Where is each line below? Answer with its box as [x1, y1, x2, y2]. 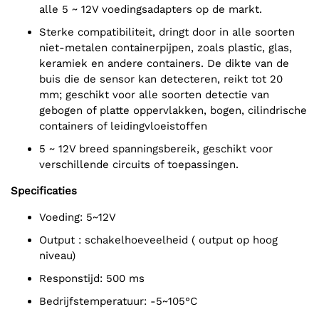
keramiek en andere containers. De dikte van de [39, 57, 289, 70]
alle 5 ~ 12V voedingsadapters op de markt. [39, 3, 262, 16]
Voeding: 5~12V [46, 211, 116, 224]
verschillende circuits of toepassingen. [39, 158, 239, 172]
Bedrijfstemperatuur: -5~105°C [46, 295, 197, 308]
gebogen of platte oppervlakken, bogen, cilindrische [39, 104, 307, 117]
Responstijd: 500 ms [46, 272, 145, 286]
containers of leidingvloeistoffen [39, 120, 207, 133]
